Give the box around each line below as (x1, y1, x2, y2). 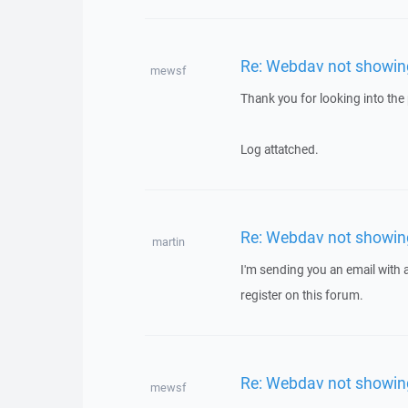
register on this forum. (240, 287, 363, 303)
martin (151, 234, 185, 250)
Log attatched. (240, 141, 319, 158)
